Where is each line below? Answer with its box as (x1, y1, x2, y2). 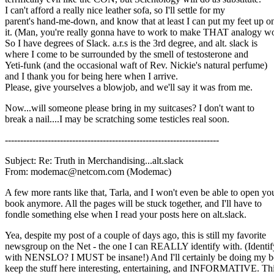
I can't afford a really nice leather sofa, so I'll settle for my (5, 5, 225, 16)
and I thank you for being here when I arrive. (5, 71, 178, 82)
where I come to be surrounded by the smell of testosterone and (5, 49, 248, 60)
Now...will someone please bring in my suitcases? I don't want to (5, 103, 254, 114)
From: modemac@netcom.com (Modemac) (5, 166, 171, 177)
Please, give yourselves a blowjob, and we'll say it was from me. (5, 82, 253, 93)
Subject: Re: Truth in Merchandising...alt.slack (5, 155, 183, 166)
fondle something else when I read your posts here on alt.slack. (5, 209, 246, 220)
